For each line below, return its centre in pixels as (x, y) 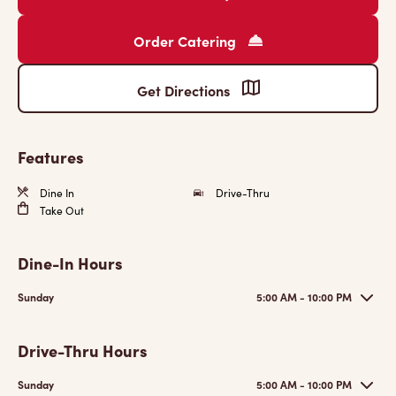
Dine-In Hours (70, 263)
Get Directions (185, 90)
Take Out (61, 210)
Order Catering (187, 41)
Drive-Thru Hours (83, 350)
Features (51, 157)
